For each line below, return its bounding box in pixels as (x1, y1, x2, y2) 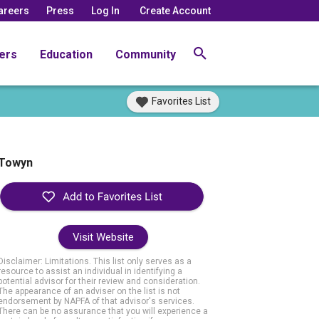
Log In (91, 4, 120, 16)
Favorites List (152, 95, 211, 107)
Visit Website (72, 231, 134, 244)
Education (40, 47, 93, 61)
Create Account (140, 4, 211, 16)
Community (115, 47, 176, 61)
